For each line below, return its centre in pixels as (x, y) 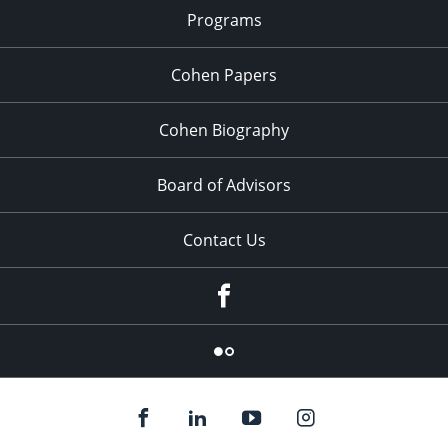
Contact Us (224, 239)
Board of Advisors (224, 184)
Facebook (266, 290)
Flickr (251, 347)
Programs (224, 19)
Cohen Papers (224, 74)
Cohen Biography (224, 129)
